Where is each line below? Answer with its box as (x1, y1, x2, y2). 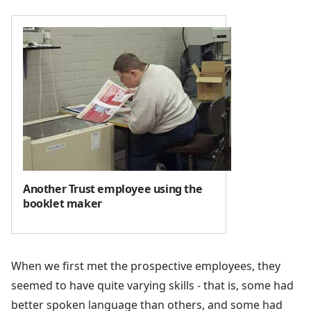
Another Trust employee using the (23, 180, 203, 196)
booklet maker (23, 195, 102, 211)
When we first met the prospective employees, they (11, 258, 280, 274)
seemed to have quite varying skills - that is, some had (11, 277, 294, 293)
